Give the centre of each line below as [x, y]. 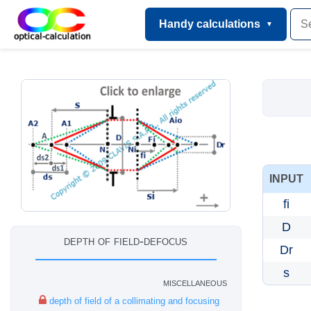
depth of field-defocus [126, 241]
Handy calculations [210, 24]
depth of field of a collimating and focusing [133, 301]
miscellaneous [195, 282]
